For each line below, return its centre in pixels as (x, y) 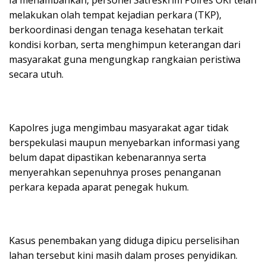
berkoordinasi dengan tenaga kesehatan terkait (116, 29)
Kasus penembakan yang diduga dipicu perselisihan (124, 240)
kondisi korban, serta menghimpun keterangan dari (125, 44)
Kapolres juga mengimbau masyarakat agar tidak (119, 127)
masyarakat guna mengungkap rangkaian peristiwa (125, 59)
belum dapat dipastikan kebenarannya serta (107, 157)
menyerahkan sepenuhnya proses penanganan (115, 172)
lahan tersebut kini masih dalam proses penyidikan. (123, 255)
